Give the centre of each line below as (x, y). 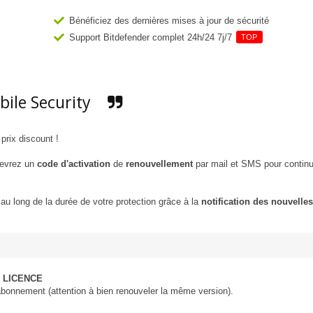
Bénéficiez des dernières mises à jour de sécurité (169, 21)
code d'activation (74, 164)
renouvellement (159, 164)
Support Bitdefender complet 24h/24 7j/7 (152, 38)
